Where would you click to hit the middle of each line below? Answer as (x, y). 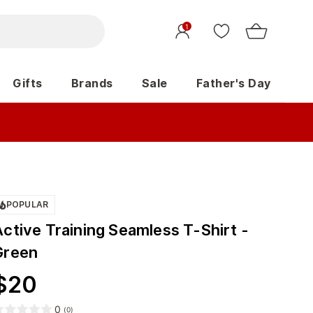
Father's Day (233, 83)
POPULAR (27, 204)
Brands (92, 83)
